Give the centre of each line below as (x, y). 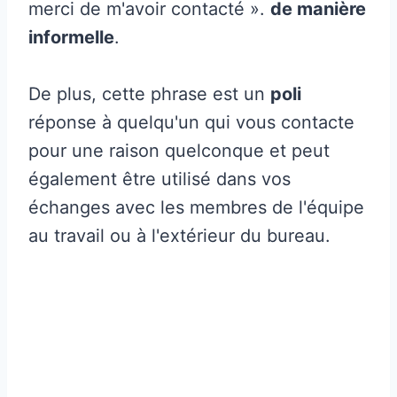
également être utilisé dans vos (160, 179)
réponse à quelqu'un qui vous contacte (191, 122)
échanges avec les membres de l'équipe (196, 207)
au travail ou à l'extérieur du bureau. (179, 235)
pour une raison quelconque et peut (179, 150)
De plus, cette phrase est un (149, 93)
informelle (71, 37)
